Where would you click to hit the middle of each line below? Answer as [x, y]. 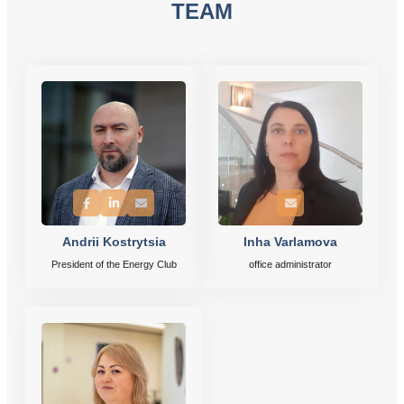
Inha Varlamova [290, 242]
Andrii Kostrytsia [114, 242]
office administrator [290, 265]
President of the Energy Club [114, 265]
